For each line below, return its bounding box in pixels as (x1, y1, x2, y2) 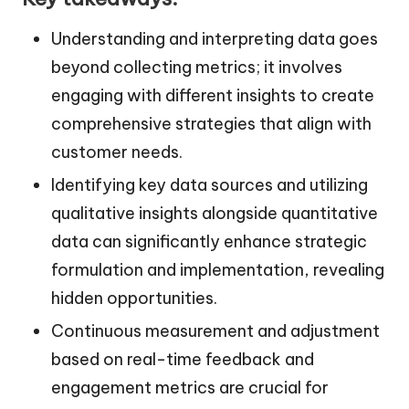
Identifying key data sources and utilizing (51, 174, 368, 196)
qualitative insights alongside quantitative (51, 203, 378, 225)
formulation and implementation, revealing (51, 259, 384, 281)
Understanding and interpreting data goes (51, 28, 378, 50)
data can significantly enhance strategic (51, 231, 367, 253)
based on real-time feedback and (51, 349, 314, 371)
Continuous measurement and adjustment (51, 320, 380, 342)
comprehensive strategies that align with (51, 113, 372, 135)
